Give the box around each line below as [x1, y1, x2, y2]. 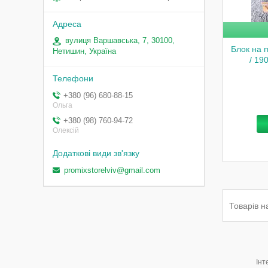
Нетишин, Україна [53, 47, 116, 56]
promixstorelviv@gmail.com [64, 165, 160, 175]
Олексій [53, 126, 79, 135]
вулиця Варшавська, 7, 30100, [65, 36, 175, 45]
